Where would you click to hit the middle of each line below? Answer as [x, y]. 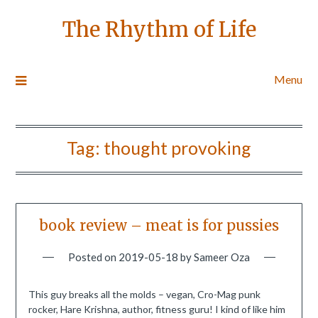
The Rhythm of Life [159, 29]
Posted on [93, 257]
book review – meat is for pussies [159, 226]
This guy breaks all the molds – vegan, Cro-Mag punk [144, 295]
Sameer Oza [222, 257]
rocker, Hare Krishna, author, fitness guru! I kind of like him [157, 309]
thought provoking [177, 148]
